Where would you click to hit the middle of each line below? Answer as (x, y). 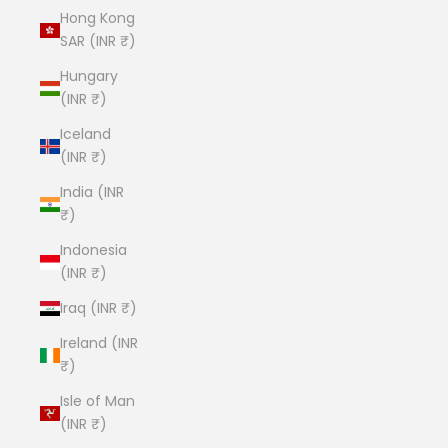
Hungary (89, 76)
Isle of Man (97, 401)
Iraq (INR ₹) (98, 308)
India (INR (92, 192)
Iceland (85, 134)
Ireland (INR (99, 343)
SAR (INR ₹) (98, 41)
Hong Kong (97, 18)
